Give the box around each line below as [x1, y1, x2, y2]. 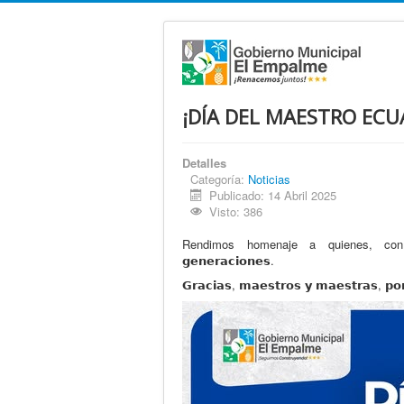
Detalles [182, 154, 226, 171]
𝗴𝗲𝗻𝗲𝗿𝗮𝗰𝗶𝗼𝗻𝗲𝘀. [182, 252, 274, 269]
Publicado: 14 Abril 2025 [209, 187, 337, 204]
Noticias [248, 170, 290, 188]
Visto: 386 [209, 203, 263, 220]
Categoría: [190, 170, 248, 188]
